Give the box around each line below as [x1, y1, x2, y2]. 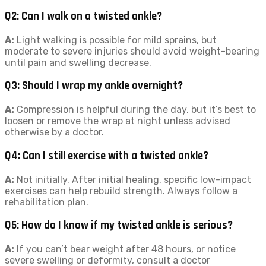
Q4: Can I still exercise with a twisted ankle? [5, 148, 208, 163]
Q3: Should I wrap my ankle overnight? [5, 79, 183, 93]
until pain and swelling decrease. [5, 56, 151, 68]
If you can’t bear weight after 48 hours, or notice [14, 243, 236, 255]
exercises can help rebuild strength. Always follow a [5, 185, 237, 197]
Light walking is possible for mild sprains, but [14, 34, 217, 46]
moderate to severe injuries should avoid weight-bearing [5, 45, 259, 57]
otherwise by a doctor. [5, 126, 104, 138]
